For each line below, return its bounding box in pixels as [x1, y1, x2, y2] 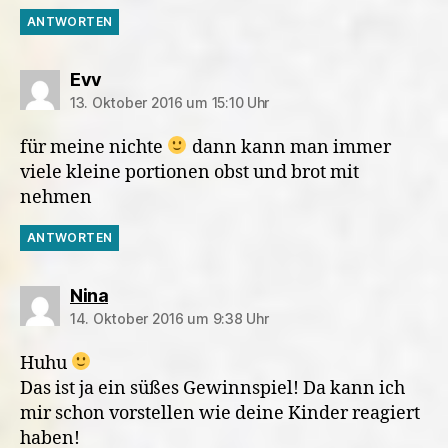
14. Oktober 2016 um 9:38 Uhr [70, 309, 269, 327]
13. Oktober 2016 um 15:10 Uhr [70, 93, 270, 111]
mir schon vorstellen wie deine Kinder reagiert [20, 401, 420, 425]
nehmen [20, 185, 92, 209]
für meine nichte [20, 135, 167, 159]
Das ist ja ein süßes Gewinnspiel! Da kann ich [20, 376, 405, 400]
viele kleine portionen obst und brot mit [20, 160, 359, 184]
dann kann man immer [187, 135, 391, 159]
